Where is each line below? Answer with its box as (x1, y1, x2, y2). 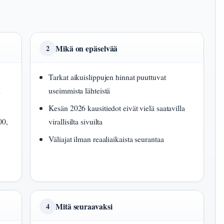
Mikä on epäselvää (55, 42, 118, 54)
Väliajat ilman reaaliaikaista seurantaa (48, 133, 164, 144)
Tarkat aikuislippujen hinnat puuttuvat (48, 71, 166, 82)
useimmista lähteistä (48, 85, 110, 96)
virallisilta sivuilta (48, 116, 103, 127)
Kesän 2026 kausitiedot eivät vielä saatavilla (48, 102, 185, 113)
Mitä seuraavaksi (55, 200, 112, 212)
